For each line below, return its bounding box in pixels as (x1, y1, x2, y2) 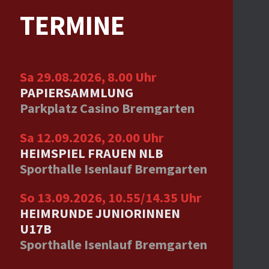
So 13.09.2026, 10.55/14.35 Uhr (19, 189, 202, 207)
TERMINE (19, 8, 125, 42)
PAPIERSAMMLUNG (19, 84, 133, 101)
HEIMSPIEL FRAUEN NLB (19, 144, 163, 162)
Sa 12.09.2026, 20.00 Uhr (19, 128, 164, 146)
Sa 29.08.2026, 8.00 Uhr (19, 68, 157, 86)
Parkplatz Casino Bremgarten (19, 100, 195, 117)
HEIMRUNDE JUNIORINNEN (19, 205, 180, 222)
